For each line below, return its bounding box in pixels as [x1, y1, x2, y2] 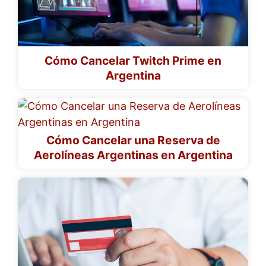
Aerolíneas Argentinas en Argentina [33, 147, 233, 162]
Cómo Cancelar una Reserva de [46, 132, 220, 147]
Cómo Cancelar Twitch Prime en [45, 53, 221, 68]
